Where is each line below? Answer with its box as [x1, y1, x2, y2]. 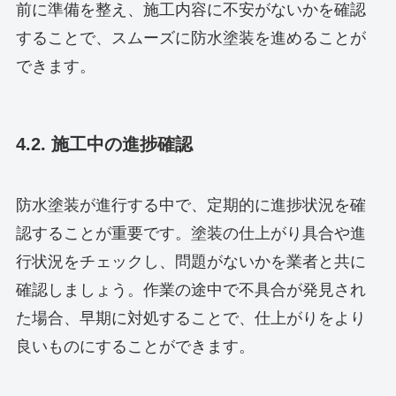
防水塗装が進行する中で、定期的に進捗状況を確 [15, 196, 366, 215]
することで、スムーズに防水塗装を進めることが [15, 28, 366, 47]
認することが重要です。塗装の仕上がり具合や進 [15, 225, 366, 243]
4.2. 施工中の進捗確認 [15, 133, 193, 154]
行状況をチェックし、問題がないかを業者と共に [15, 253, 366, 271]
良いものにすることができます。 [15, 338, 255, 356]
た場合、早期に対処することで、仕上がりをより [15, 309, 366, 328]
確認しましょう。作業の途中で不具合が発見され [15, 281, 366, 300]
